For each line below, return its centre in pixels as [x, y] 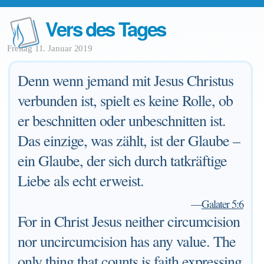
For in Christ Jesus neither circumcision [129, 221]
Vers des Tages [106, 29]
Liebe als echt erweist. [81, 180]
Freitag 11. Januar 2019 [50, 48]
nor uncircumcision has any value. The [127, 241]
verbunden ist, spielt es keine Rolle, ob [126, 100]
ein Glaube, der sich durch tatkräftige [123, 160]
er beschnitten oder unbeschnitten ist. [122, 120]
